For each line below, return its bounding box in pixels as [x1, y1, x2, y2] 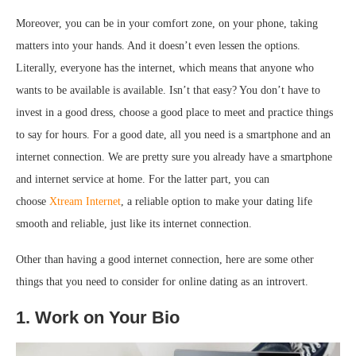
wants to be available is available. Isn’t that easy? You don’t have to [16, 83, 320, 96]
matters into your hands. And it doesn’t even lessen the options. [16, 39, 300, 52]
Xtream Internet [49, 195, 121, 207]
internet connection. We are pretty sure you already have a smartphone [16, 150, 332, 163]
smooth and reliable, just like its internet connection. [16, 217, 252, 230]
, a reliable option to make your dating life [121, 195, 312, 207]
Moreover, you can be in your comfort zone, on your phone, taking [16, 17, 318, 29]
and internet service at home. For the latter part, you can [16, 172, 269, 185]
